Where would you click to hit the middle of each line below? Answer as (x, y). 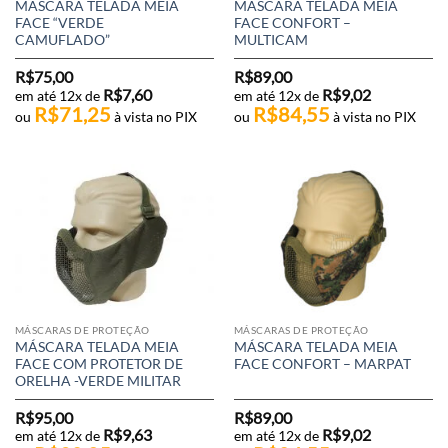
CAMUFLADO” (62, 40)
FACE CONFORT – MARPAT (322, 363)
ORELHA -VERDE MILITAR (97, 380)
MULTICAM (270, 40)
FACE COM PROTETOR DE (98, 363)
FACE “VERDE (59, 23)
